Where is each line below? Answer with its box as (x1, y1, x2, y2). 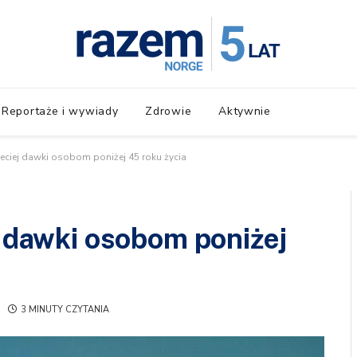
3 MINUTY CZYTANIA (21, 304, 109, 316)
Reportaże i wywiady (2, 104, 119, 119)
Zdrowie (145, 104, 192, 119)
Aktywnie (218, 104, 271, 119)
